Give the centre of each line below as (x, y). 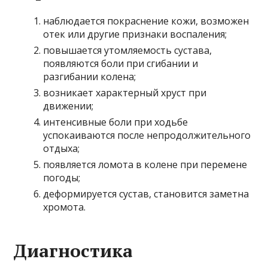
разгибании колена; (90, 77)
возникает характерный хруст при (125, 93)
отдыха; (62, 149)
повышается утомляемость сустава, (128, 51)
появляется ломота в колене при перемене (145, 165)
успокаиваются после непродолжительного (147, 135)
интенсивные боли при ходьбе (116, 122)
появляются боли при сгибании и (121, 64)
